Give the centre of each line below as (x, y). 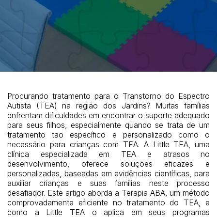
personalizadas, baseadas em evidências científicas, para (108, 173)
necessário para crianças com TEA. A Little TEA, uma (108, 144)
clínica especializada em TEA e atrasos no (108, 154)
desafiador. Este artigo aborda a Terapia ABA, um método (108, 193)
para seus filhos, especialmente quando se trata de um (108, 125)
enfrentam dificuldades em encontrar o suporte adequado (108, 115)
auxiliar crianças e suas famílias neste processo (108, 183)
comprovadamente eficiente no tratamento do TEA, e (108, 202)
